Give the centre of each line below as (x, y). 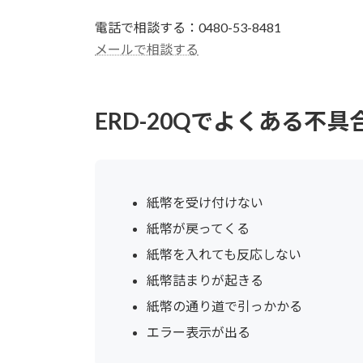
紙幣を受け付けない (205, 202)
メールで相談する (147, 49)
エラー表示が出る (199, 331)
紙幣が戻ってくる (198, 228)
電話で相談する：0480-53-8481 (188, 27)
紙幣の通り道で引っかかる (224, 305)
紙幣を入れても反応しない (224, 254)
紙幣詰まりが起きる (205, 280)
